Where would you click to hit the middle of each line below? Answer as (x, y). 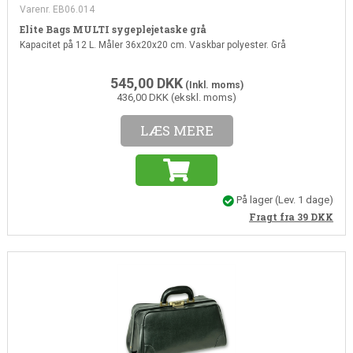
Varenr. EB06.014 (57, 9)
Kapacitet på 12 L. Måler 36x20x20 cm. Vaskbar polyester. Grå (152, 45)
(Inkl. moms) (213, 85)
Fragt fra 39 (280, 216)
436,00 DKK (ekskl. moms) (176, 97)
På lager (255, 199)
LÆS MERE (176, 130)
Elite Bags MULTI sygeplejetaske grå (113, 29)
